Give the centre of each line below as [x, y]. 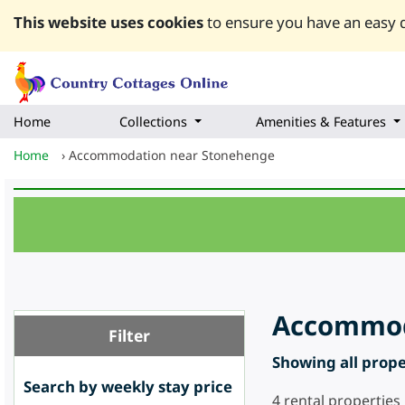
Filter [129, 336]
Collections [153, 122]
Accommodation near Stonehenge [172, 155]
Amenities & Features [321, 122]
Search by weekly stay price [128, 387]
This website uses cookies [108, 22]
